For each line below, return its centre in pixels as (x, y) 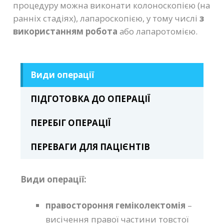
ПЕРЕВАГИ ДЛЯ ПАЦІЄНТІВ (90, 147)
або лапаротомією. (160, 31)
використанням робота (66, 31)
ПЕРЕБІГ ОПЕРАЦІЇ (71, 123)
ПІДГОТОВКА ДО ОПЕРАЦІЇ (91, 99)
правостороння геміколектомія (117, 205)
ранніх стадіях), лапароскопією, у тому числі (106, 18)
